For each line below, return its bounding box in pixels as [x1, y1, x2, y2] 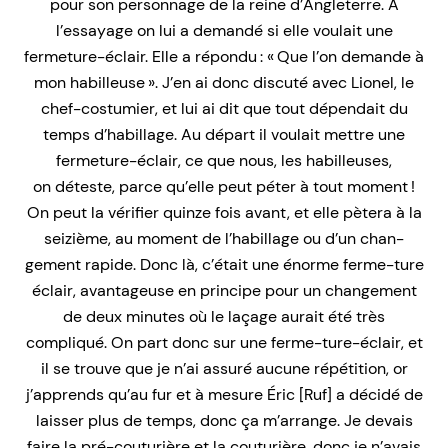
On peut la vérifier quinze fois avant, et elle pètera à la [26, 201, 422, 223]
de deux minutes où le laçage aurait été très [63, 305, 385, 327]
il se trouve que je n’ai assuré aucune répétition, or [40, 357, 408, 379]
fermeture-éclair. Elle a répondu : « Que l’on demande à [24, 45, 424, 67]
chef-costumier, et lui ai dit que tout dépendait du [40, 97, 408, 119]
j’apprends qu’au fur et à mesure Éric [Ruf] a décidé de [25, 383, 423, 405]
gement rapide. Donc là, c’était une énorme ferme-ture [24, 253, 424, 275]
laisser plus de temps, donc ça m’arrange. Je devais [35, 409, 413, 431]
